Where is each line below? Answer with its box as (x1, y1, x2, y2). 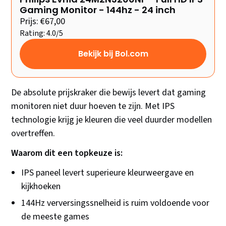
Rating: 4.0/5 (20, 28, 64, 39)
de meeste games (21, 210, 90, 223)
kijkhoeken (21, 180, 61, 193)
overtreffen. (11, 127, 55, 140)
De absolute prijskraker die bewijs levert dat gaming (11, 86, 206, 99)
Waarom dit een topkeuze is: (11, 147, 123, 160)
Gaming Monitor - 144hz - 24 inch (20, 4, 176, 17)
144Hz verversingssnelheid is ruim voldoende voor (21, 197, 210, 210)
